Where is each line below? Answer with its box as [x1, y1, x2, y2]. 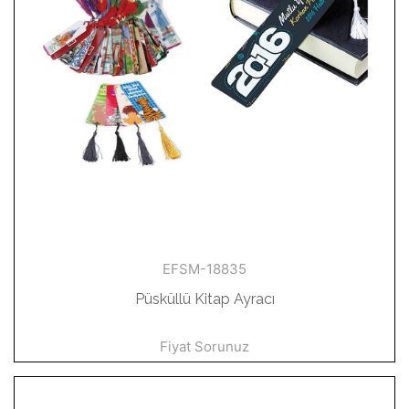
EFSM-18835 [163, 260, 246, 278]
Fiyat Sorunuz [160, 338, 249, 355]
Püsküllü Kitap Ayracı [134, 290, 275, 308]
